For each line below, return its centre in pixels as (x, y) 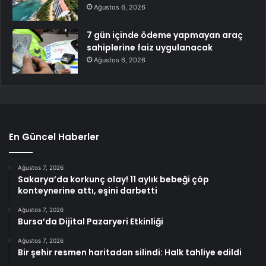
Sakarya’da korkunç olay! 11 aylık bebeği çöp (113, 180)
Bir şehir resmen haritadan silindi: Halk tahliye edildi (130, 253)
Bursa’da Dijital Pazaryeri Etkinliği (91, 222)
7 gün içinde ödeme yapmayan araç (165, 35)
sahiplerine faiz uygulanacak (150, 48)
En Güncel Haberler (54, 137)
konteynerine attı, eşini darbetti (88, 191)
